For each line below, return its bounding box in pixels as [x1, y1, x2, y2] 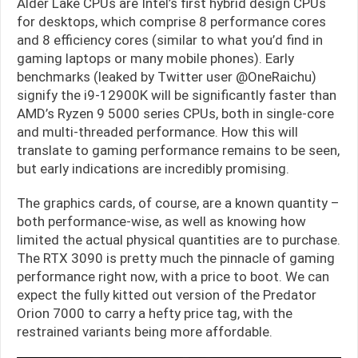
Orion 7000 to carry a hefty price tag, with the [17, 305, 292, 322]
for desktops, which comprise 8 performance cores [17, 14, 326, 30]
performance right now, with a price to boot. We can [17, 268, 329, 285]
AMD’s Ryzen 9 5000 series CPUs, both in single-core [17, 105, 334, 122]
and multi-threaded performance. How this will [17, 124, 298, 141]
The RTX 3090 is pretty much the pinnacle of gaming [17, 250, 335, 267]
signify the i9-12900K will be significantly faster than [17, 87, 336, 104]
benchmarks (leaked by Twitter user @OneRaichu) [17, 69, 316, 86]
